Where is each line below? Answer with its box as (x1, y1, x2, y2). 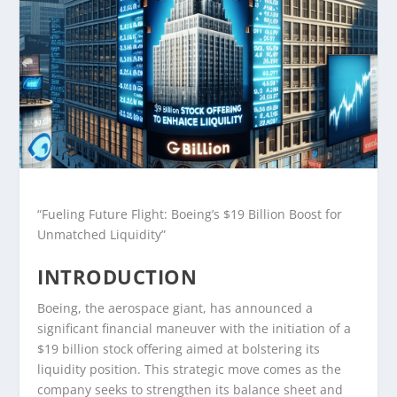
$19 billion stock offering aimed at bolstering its (37, 340, 321, 358)
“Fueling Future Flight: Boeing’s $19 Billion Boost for (37, 205, 343, 222)
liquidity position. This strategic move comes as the (37, 361, 342, 378)
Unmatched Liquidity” (37, 225, 167, 243)
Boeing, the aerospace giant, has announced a (37, 300, 314, 317)
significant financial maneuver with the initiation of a (37, 320, 352, 338)
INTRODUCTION (37, 263, 198, 291)
